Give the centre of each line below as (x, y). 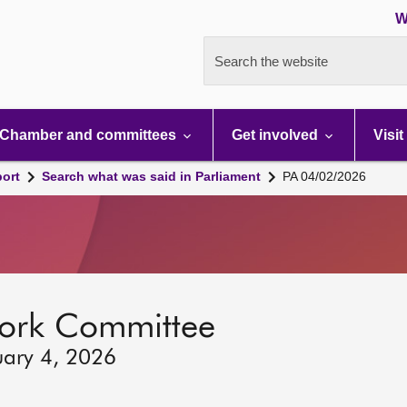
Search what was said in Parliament (151, 176)
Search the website (271, 61)
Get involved (277, 135)
